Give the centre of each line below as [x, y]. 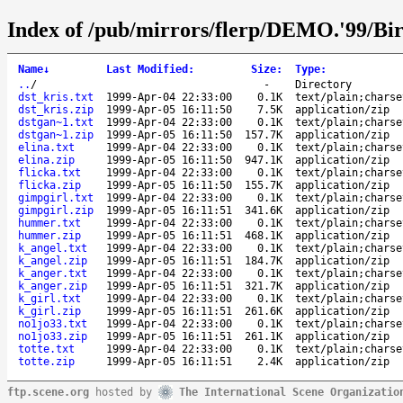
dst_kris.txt [56, 97]
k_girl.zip [49, 311]
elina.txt [46, 147]
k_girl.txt [49, 298]
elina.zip [46, 160]
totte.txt [46, 349]
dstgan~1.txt [56, 122]
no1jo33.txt [53, 323]
